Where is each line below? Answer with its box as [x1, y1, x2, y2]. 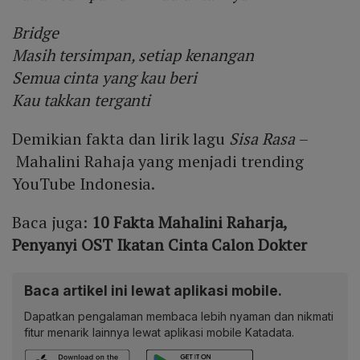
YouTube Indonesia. [12, 172, 156, 194]
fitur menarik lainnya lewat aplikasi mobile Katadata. [24, 325, 294, 339]
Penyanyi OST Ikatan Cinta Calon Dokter [12, 233, 308, 256]
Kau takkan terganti [12, 88, 151, 111]
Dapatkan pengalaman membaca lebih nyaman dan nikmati [24, 309, 333, 323]
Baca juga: [12, 211, 92, 233]
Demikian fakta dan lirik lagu [12, 127, 226, 149]
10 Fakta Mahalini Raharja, [91, 211, 288, 233]
